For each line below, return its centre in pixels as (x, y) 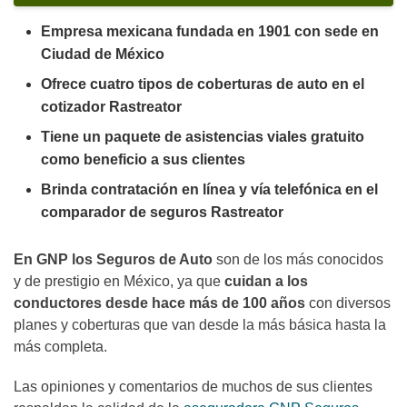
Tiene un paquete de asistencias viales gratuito (203, 137)
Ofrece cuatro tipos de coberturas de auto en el (203, 84)
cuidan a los (266, 282)
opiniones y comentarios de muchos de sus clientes (207, 387)
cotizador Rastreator (111, 107)
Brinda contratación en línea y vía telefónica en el (209, 190)
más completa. (62, 347)
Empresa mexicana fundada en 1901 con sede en (210, 32)
